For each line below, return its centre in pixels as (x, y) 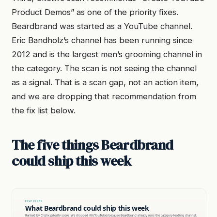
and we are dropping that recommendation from (104, 96)
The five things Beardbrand (93, 145)
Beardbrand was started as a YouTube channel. (102, 26)
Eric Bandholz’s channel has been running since (102, 40)
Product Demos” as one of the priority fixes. (95, 12)
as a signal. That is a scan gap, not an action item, (105, 82)
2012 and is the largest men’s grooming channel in (107, 54)
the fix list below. (44, 110)
